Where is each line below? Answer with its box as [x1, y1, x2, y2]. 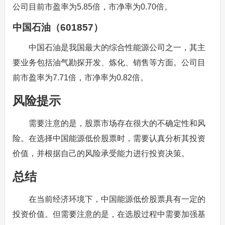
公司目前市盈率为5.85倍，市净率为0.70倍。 [12, 3, 172, 11]
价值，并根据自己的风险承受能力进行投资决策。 [12, 149, 189, 158]
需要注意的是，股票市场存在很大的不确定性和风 [28, 119, 205, 128]
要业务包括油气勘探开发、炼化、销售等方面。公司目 [12, 58, 205, 67]
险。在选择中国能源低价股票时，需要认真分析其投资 [12, 134, 205, 143]
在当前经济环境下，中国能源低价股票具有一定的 [28, 195, 205, 203]
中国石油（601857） [12, 22, 103, 33]
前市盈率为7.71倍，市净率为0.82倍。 [12, 73, 148, 82]
